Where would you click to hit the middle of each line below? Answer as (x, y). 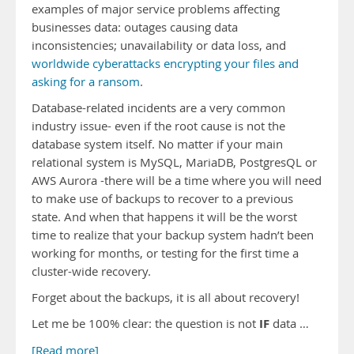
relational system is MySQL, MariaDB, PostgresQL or (174, 162)
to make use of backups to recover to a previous (162, 199)
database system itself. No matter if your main (157, 144)
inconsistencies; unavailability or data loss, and (159, 45)
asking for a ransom (86, 82)
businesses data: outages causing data (135, 27)
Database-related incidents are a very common (158, 108)
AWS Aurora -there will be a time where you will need (177, 181)
